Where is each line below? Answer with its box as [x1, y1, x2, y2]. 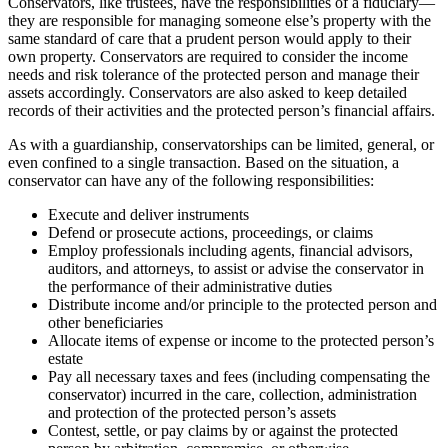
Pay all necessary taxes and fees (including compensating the [48, 367, 430, 385]
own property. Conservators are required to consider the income [8, 47, 408, 65]
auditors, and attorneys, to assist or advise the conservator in [48, 259, 424, 277]
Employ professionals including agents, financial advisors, [48, 241, 413, 259]
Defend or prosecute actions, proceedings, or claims [48, 223, 373, 241]
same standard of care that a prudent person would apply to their [8, 29, 411, 47]
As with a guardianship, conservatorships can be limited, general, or [8, 135, 434, 153]
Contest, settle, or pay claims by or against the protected [48, 421, 398, 439]
